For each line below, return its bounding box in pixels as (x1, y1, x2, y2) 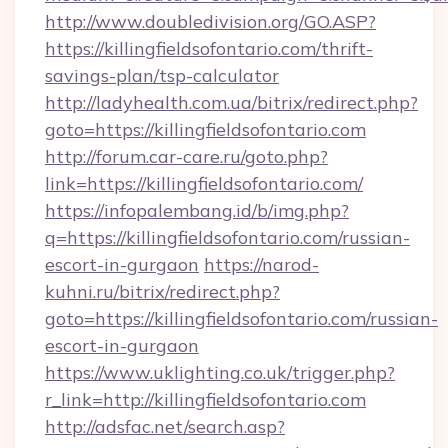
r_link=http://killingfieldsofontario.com (45, 388, 366, 411)
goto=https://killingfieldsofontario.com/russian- (45, 307, 438, 330)
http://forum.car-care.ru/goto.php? (45, 145, 328, 168)
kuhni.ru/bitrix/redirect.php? (45, 280, 280, 303)
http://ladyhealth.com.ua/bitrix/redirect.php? (45, 91, 418, 114)
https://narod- (204, 253, 319, 276)
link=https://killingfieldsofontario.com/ (45, 172, 363, 195)
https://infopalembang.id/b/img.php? (45, 199, 349, 222)
